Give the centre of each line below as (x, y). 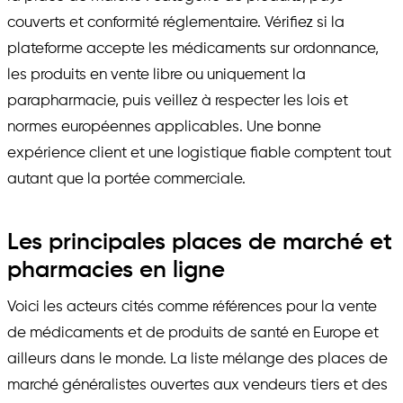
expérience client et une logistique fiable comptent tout (199, 153)
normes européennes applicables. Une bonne (164, 127)
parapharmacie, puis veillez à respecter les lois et (178, 101)
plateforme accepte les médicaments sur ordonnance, (193, 49)
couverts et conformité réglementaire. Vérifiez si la (176, 22)
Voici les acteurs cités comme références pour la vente (192, 307)
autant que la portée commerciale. (126, 179)
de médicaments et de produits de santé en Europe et (193, 333)
